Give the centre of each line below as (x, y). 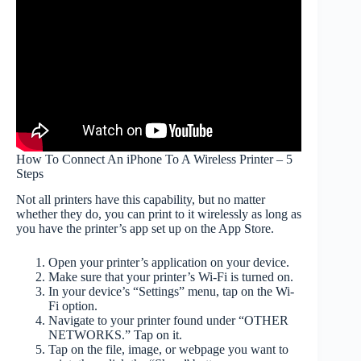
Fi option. (73, 306)
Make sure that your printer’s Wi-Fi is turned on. (171, 277)
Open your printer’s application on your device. (169, 263)
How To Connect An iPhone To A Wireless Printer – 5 (154, 159)
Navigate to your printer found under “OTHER (168, 321)
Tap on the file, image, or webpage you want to (168, 350)
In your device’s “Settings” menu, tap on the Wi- (171, 292)
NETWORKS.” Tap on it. (115, 335)
